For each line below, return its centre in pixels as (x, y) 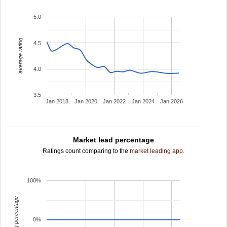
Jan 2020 (86, 102)
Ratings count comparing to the (86, 151)
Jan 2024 (143, 102)
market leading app (156, 151)
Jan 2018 (57, 102)
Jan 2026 (172, 102)
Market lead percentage (113, 140)
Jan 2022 (115, 102)
